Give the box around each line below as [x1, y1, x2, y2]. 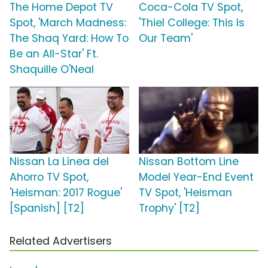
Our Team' [139, 31, 193, 46]
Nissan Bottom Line [139, 154, 239, 169]
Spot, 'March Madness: [10, 16, 126, 31]
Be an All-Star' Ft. [10, 47, 98, 62]
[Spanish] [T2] [10, 201, 84, 216]
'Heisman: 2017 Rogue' [10, 185, 122, 200]
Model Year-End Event [139, 170, 254, 185]
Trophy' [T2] [139, 201, 200, 216]
